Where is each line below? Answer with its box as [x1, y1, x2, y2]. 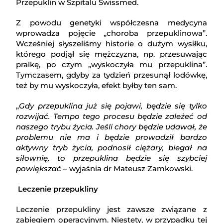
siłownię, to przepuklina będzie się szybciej [16, 153, 207, 163]
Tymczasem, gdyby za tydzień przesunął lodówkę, [16, 70, 207, 80]
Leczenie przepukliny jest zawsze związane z [16, 205, 207, 215]
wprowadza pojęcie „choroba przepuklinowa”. [16, 28, 207, 38]
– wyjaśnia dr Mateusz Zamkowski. [61, 164, 193, 174]
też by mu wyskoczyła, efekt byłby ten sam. [16, 81, 177, 91]
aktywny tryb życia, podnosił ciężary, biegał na [16, 143, 207, 153]
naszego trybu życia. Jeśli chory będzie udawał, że [16, 122, 207, 132]
